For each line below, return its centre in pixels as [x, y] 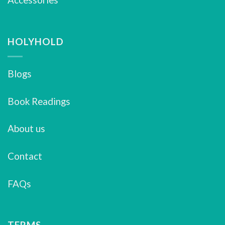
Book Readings [39, 101]
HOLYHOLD [36, 42]
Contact [25, 156]
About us [26, 129]
